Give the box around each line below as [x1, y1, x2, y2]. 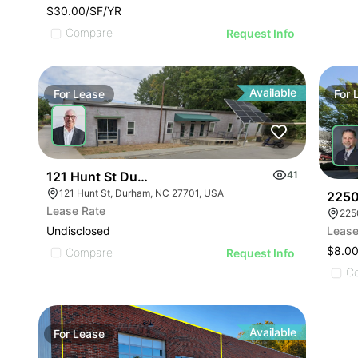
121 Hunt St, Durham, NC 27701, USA [59, 186, 224, 199]
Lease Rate [46, 203, 105, 217]
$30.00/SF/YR [46, 4, 121, 18]
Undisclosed [46, 223, 110, 237]
